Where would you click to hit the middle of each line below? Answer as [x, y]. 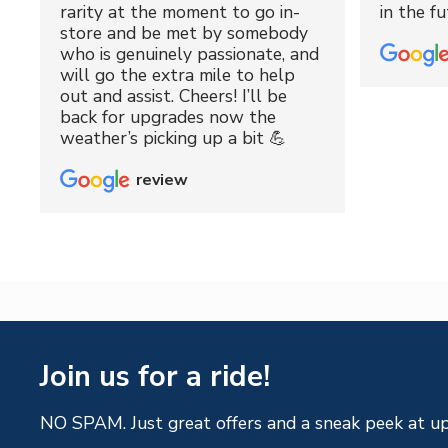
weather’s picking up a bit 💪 [173, 137]
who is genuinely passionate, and [189, 53]
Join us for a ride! [155, 376]
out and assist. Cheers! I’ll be [173, 95]
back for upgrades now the [168, 116]
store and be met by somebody [184, 32]
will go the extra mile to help [177, 74]
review [162, 180]
